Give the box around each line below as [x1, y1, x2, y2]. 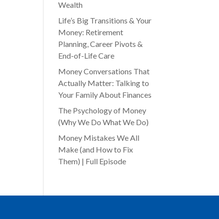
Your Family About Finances [58, 89, 152, 99]
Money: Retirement [58, 27, 124, 37]
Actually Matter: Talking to [58, 78, 150, 88]
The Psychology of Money [58, 105, 147, 115]
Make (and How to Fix [58, 144, 133, 154]
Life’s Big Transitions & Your [58, 15, 152, 25]
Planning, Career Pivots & [58, 39, 143, 48]
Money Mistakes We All [58, 132, 140, 142]
